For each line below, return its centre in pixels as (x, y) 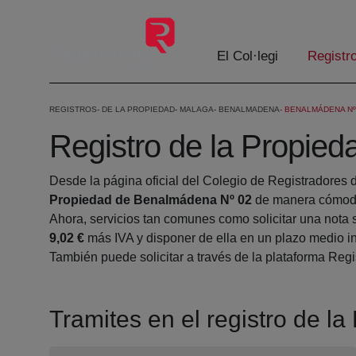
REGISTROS (73, 110)
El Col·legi (248, 56)
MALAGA (197, 110)
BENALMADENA (249, 110)
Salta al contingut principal (80, 15)
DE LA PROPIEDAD (138, 110)
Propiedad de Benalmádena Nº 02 (151, 200)
